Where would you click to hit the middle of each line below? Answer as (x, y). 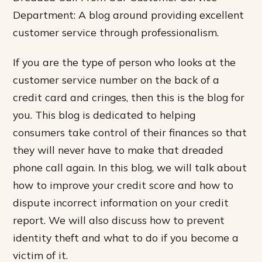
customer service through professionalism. (116, 32)
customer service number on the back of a (116, 80)
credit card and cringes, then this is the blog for (129, 97)
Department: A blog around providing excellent (129, 15)
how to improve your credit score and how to (123, 185)
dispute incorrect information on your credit (121, 203)
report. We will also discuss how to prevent (119, 220)
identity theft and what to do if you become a (126, 238)
